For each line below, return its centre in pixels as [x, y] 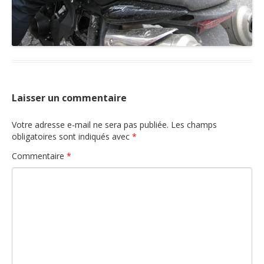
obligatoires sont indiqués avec [72, 136]
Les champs [194, 124]
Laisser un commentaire [69, 98]
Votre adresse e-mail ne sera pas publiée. [90, 124]
